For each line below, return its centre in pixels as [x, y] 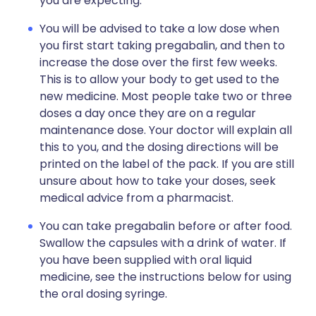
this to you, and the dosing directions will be [159, 147]
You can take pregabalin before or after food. [166, 226]
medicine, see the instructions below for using [165, 277]
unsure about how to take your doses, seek [158, 181]
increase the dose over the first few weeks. [158, 62]
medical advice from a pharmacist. [136, 198]
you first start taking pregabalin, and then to [162, 45]
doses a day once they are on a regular [148, 113]
